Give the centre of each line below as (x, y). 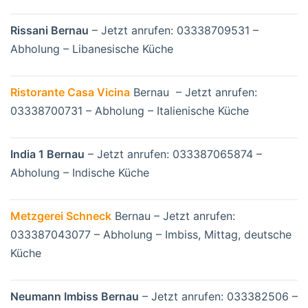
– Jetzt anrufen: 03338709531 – (174, 31)
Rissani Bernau (49, 31)
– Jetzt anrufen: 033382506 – (218, 297)
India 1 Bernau (47, 154)
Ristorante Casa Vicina (70, 92)
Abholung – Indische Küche (80, 173)
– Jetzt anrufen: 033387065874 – (173, 154)
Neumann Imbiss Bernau (75, 297)
